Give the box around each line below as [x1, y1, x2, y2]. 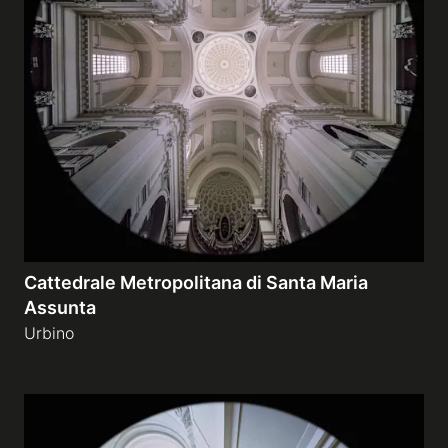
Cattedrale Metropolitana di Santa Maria [24, 272, 368, 293]
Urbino [24, 323, 74, 343]
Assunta [24, 297, 96, 318]
